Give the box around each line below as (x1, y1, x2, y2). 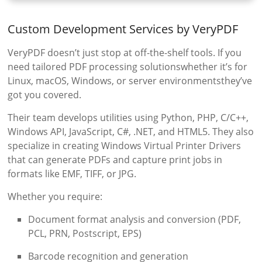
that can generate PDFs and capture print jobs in (8, 153, 223, 167)
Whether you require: (8, 190, 103, 204)
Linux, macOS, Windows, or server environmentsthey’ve (8, 74, 253, 88)
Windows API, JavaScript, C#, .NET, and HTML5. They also (8, 125, 254, 139)
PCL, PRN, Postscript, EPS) (28, 227, 142, 240)
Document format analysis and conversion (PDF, (28, 213, 242, 226)
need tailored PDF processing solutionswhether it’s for (8, 60, 248, 74)
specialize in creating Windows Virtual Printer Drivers (8, 139, 242, 153)
